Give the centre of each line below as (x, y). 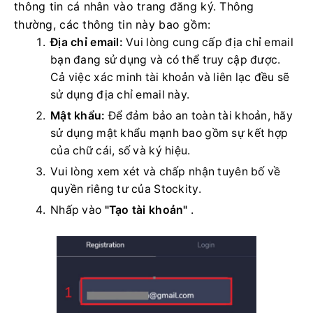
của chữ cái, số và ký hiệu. (121, 150)
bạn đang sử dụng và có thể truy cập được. (166, 59)
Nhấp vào (78, 210)
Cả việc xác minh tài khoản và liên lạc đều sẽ (170, 77)
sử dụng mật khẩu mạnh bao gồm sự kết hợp (169, 133)
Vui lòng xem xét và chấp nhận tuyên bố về (166, 171)
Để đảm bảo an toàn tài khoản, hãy (199, 115)
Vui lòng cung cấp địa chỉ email (208, 42)
